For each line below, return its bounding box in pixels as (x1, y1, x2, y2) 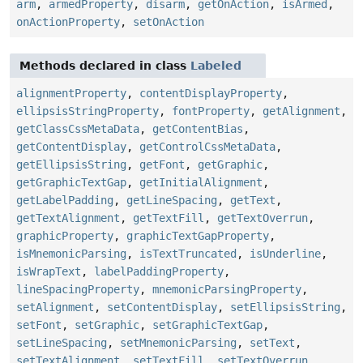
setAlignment (16, 301, 94, 314)
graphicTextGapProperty (126, 229, 269, 243)
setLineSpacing (16, 336, 107, 350)
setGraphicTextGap (152, 318, 263, 332)
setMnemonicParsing (120, 336, 237, 350)
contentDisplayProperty (139, 87, 282, 100)
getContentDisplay (16, 140, 126, 154)
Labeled (190, 59, 241, 73)
